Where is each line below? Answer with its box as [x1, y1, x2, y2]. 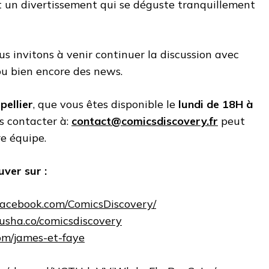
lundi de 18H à [178, 97, 253, 111]
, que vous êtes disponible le [33, 97, 178, 111]
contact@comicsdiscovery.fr [71, 113, 218, 128]
